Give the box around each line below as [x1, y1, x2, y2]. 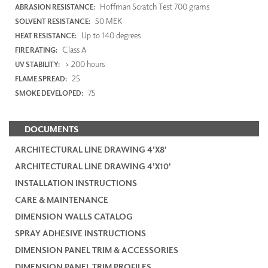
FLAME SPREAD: [15, 74, 67, 84]
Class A [60, 44, 87, 55]
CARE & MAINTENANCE [15, 194, 108, 205]
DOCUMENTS [25, 124, 78, 135]
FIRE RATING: [15, 45, 57, 55]
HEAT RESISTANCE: [15, 31, 77, 41]
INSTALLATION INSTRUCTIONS [15, 177, 137, 188]
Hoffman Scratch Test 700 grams [98, 1, 209, 12]
